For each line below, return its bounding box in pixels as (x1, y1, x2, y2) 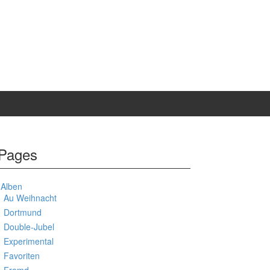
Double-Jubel (4, 221, 54, 233)
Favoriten (4, 250, 40, 262)
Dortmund (4, 206, 42, 218)
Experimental (4, 235, 54, 247)
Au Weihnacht (4, 192, 57, 204)
